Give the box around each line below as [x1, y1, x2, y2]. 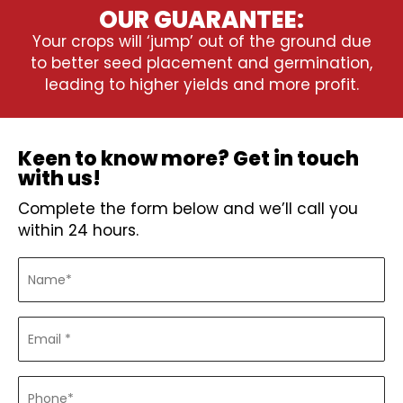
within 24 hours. [18, 219, 139, 241]
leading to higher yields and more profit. [44, 74, 359, 95]
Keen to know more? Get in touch [18, 145, 359, 173]
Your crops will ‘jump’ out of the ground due [31, 31, 372, 52]
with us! [18, 165, 101, 193]
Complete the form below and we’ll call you [18, 198, 358, 219]
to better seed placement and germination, [31, 52, 372, 74]
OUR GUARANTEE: [99, 4, 304, 36]
